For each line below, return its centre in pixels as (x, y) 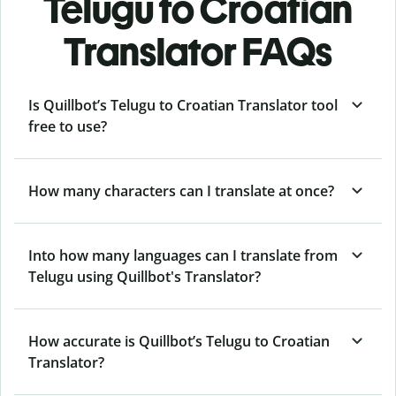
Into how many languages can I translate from (183, 255)
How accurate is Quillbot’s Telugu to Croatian (179, 341)
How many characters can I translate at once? (181, 190)
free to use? (68, 126)
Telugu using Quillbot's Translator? (145, 276)
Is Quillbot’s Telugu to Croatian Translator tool (183, 105)
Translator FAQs (198, 51)
